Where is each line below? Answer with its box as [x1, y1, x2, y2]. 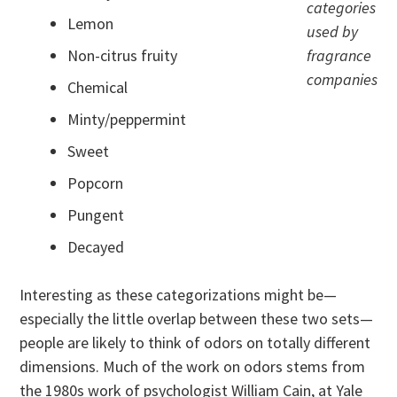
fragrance [306, 44, 371, 66]
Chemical [67, 76, 128, 97]
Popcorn [67, 172, 124, 193]
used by [306, 20, 358, 42]
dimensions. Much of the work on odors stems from [19, 355, 366, 377]
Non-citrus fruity [67, 44, 178, 66]
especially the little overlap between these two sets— [19, 307, 374, 329]
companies [306, 68, 378, 90]
